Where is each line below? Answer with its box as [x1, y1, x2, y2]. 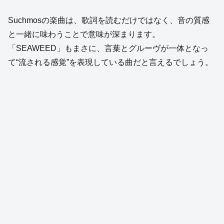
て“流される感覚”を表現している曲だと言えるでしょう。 [8, 57, 213, 66]
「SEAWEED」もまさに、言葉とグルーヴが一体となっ [8, 43, 208, 52]
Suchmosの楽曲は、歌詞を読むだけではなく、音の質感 [8, 15, 209, 24]
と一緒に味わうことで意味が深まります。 [8, 29, 160, 38]
